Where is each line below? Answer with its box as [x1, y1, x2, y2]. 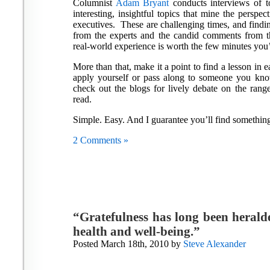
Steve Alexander [183, 239, 246, 249]
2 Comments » [73, 135, 128, 145]
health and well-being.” [73, 224, 200, 238]
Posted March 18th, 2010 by [73, 239, 183, 249]
